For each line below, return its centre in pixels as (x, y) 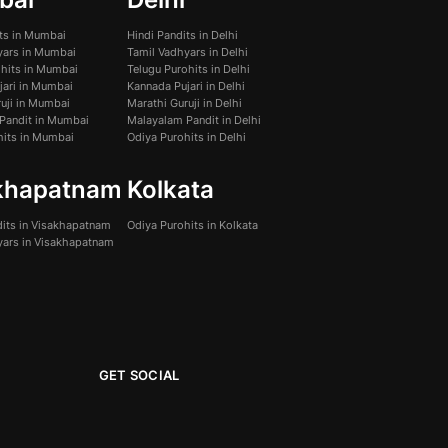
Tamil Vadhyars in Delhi (187, 51)
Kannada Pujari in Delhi (185, 85)
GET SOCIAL (139, 374)
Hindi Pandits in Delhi (182, 34)
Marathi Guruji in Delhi (184, 102)
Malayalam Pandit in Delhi (193, 119)
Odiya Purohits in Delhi (186, 136)
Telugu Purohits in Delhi (188, 68)
